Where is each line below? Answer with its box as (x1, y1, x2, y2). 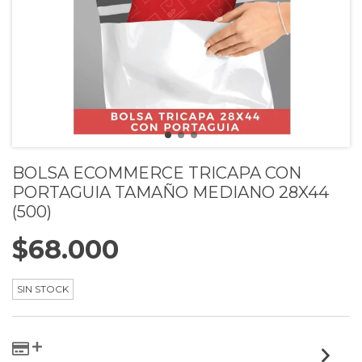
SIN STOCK (17, 283, 69, 295)
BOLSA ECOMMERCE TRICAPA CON (12, 163, 301, 183)
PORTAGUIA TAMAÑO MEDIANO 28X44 (12, 183, 329, 202)
